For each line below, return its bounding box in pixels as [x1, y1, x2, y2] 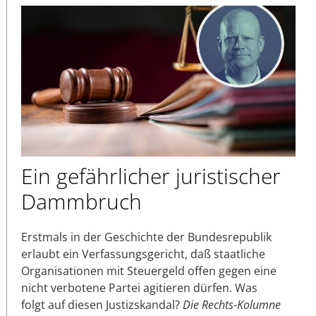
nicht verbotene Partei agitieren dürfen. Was [21, 279, 257, 296]
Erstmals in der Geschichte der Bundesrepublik [21, 229, 272, 245]
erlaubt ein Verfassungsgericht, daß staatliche [21, 245, 265, 262]
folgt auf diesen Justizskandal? [21, 296, 183, 312]
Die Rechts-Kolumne [183, 296, 281, 312]
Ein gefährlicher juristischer [21, 161, 281, 190]
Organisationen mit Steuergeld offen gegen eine [21, 262, 276, 279]
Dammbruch [21, 186, 142, 216]
